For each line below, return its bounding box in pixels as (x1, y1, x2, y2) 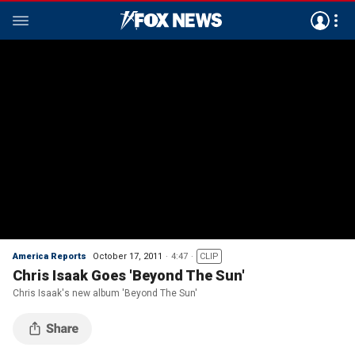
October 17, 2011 (93, 251, 162, 261)
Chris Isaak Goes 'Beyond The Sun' (13, 267, 245, 284)
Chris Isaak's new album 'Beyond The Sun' (13, 288, 197, 299)
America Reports (13, 251, 86, 261)
